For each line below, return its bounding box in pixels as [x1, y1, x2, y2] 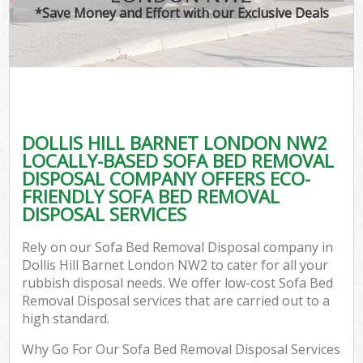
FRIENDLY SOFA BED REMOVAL [22, 183, 280, 209]
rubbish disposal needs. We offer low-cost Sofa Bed [22, 274, 334, 293]
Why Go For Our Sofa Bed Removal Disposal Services [22, 340, 341, 359]
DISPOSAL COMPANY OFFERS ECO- [22, 165, 311, 191]
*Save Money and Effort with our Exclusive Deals [34, 3, 329, 22]
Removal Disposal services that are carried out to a [22, 292, 331, 310]
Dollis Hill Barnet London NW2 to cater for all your [22, 256, 329, 275]
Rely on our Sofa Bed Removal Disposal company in [22, 238, 334, 257]
